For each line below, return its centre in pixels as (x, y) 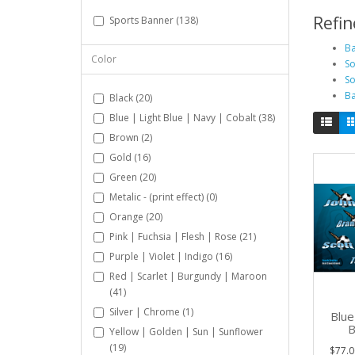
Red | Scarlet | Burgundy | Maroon (188, 276)
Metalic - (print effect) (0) (163, 197)
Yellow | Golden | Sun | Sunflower (186, 332)
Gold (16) (130, 157)
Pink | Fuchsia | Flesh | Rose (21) (183, 237)
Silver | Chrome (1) (151, 312)
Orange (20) (136, 217)
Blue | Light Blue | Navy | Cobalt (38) (192, 118)
